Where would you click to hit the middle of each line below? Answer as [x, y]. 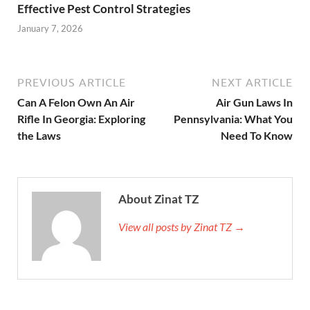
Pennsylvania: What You [233, 119]
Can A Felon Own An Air [76, 102]
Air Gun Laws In [254, 102]
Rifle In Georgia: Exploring [81, 119]
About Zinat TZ [158, 199]
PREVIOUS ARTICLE [72, 83]
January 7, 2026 [50, 29]
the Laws [39, 136]
